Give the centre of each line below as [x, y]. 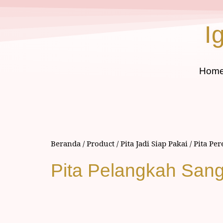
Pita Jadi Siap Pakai [154, 143]
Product [101, 143]
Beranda [66, 143]
